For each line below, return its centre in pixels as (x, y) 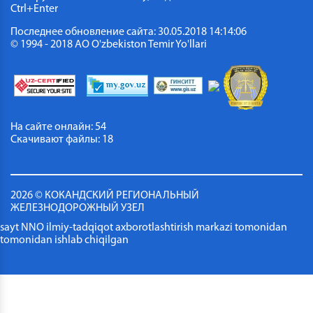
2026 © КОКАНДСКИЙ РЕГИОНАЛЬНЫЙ (105, 195)
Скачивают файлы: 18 (62, 139)
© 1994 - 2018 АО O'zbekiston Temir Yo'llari (109, 44)
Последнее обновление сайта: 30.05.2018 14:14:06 (129, 32)
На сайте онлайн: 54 (58, 127)
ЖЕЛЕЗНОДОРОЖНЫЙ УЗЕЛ (78, 208)
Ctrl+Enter (34, 9)
